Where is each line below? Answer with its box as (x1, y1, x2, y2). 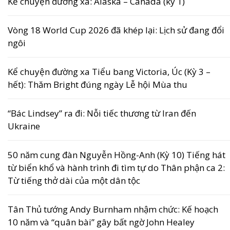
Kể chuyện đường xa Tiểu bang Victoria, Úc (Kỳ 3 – (8, 66, 210, 78)
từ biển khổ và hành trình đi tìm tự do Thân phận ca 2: (8, 162, 225, 174)
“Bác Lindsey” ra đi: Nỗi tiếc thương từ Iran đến (8, 107, 196, 120)
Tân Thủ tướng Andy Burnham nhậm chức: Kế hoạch (8, 203, 218, 216)
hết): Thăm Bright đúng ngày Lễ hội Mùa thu (8, 79, 187, 91)
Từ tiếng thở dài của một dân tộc (8, 175, 140, 187)
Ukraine (8, 120, 40, 132)
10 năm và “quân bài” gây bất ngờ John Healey (8, 216, 195, 228)
